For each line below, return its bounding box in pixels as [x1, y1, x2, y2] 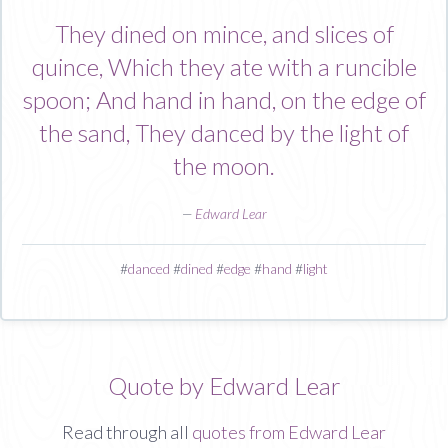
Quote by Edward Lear [107, 370, 341, 400]
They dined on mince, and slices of [54, 18, 394, 48]
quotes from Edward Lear [192, 420, 386, 443]
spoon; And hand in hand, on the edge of [22, 84, 426, 114]
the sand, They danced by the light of [39, 117, 409, 147]
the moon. [173, 150, 275, 180]
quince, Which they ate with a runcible [31, 51, 417, 81]
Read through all [62, 420, 192, 443]
